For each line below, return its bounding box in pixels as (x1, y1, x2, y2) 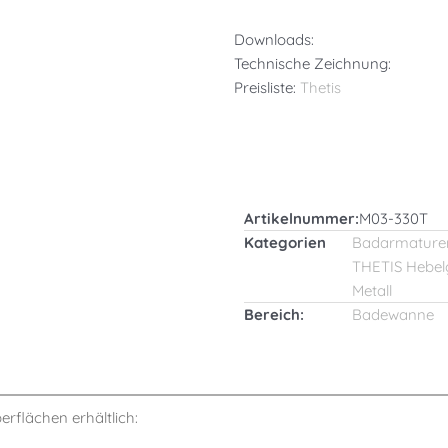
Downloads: (234, 30, 314, 50)
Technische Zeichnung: (234, 54, 391, 74)
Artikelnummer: (244, 208, 359, 228)
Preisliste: (234, 78, 300, 98)
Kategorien (244, 232, 326, 252)
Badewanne (352, 304, 434, 324)
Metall (352, 280, 392, 300)
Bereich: (244, 304, 304, 324)
